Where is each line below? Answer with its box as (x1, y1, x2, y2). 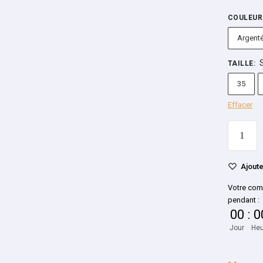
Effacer (227, 100, 252, 109)
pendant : (227, 195, 259, 204)
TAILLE (227, 59, 254, 68)
